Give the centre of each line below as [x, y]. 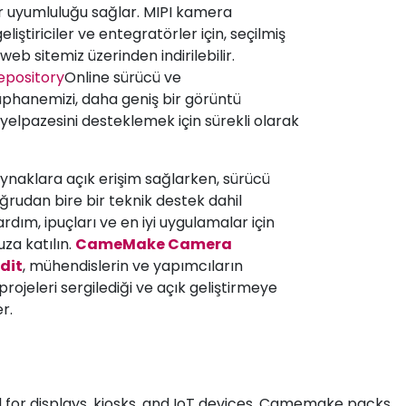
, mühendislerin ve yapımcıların [133, 266]
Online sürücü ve [123, 77]
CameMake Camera [154, 244]
